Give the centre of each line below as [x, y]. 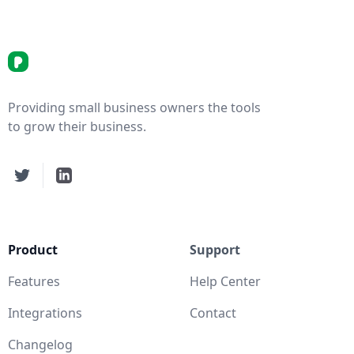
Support [215, 250]
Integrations [45, 313]
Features [34, 282]
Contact [213, 313]
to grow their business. [77, 127]
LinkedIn [81, 177]
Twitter [35, 177]
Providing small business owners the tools [134, 108]
